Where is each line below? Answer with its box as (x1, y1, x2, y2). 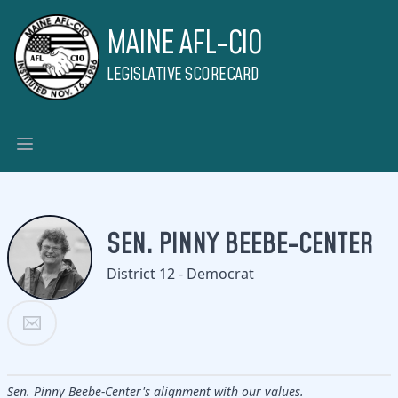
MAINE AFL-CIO (107, 21, 262, 68)
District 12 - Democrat (107, 263, 254, 283)
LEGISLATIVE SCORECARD (107, 62, 259, 88)
